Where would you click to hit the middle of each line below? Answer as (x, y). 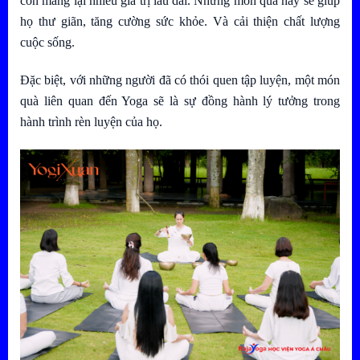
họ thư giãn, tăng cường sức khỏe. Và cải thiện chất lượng (180, 21)
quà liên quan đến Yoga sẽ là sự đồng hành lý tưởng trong (180, 100)
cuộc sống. (47, 42)
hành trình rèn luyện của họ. (91, 121)
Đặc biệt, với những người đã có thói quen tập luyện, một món (180, 80)
